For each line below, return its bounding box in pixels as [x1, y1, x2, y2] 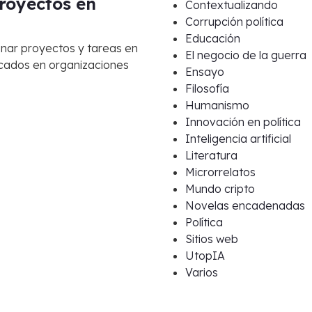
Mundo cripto [185, 182, 255, 196]
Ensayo [185, 65, 224, 79]
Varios [185, 265, 218, 279]
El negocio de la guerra [185, 48, 306, 62]
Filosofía [185, 81, 229, 95]
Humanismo [185, 98, 249, 112]
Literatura [185, 148, 237, 162]
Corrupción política [185, 15, 283, 29]
